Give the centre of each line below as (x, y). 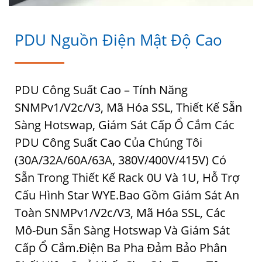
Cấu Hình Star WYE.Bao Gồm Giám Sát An (127, 195)
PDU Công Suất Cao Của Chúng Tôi (108, 142)
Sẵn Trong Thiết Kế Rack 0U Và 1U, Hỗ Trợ (127, 177)
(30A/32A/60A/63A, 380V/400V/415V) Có (120, 160)
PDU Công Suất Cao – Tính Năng (101, 89)
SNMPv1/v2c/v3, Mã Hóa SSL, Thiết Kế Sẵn (128, 107)
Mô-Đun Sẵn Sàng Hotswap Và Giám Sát (122, 230)
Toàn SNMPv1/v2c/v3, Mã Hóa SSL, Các (120, 212)
